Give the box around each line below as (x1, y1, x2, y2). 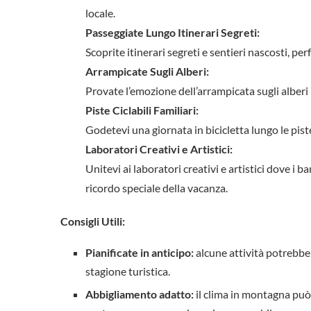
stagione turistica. (85, 264, 170, 278)
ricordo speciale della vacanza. (85, 180, 228, 194)
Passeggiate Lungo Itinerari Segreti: (85, 25, 260, 39)
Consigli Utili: (60, 214, 125, 228)
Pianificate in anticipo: (85, 245, 194, 259)
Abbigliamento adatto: (85, 287, 194, 301)
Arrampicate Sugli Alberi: (85, 64, 209, 78)
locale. (85, 6, 115, 19)
